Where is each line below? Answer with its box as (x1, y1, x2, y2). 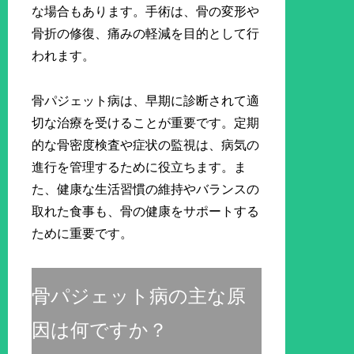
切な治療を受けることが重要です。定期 (32, 115, 260, 130)
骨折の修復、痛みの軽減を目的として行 (32, 26, 260, 40)
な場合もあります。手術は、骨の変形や (32, 4, 260, 18)
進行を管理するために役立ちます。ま (32, 160, 247, 174)
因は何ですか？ (32, 319, 168, 341)
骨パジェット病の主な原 (32, 285, 247, 307)
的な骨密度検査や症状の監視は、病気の (32, 137, 260, 152)
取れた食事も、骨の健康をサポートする (32, 204, 260, 218)
